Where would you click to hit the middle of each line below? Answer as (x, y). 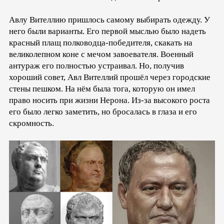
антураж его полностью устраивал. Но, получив (96, 66)
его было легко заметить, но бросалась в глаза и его (103, 112)
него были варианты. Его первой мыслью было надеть (107, 31)
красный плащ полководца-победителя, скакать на (101, 43)
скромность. (31, 123)
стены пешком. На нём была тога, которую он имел (102, 89)
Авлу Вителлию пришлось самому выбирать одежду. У (109, 20)
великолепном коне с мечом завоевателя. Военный (101, 54)
